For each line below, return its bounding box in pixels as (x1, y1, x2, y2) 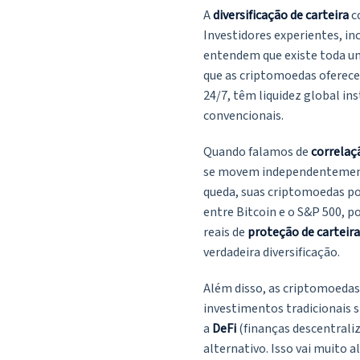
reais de (203, 223, 247, 242)
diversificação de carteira (213, 6, 349, 25)
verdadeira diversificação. (203, 243, 340, 262)
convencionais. (203, 107, 284, 125)
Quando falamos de (203, 143, 311, 162)
